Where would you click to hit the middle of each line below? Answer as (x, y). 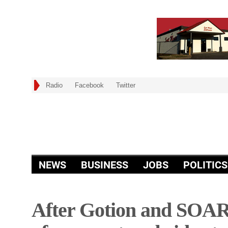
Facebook (89, 85)
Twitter (126, 85)
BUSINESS (105, 165)
